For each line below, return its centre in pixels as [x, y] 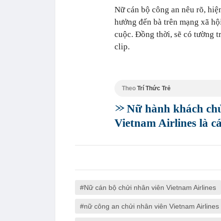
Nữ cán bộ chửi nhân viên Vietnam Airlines [150, 188]
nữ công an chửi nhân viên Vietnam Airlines [151, 206]
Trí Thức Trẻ [154, 89]
